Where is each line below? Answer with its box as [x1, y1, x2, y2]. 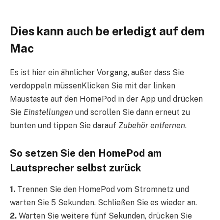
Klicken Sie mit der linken [82, 81, 175, 91]
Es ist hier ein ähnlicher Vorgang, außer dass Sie [10, 68, 184, 78]
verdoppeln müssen [10, 81, 82, 91]
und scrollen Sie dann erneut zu [73, 108, 190, 117]
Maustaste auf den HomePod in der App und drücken [10, 94, 203, 104]
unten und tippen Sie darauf [15, 121, 118, 131]
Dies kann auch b [10, 24, 103, 38]
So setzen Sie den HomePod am [10, 147, 162, 159]
